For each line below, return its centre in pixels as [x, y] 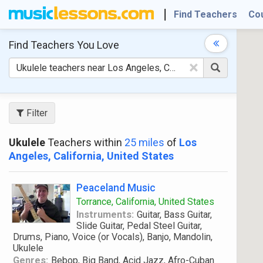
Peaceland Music [116, 188]
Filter [36, 113]
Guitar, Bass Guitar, [174, 215]
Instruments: [105, 215]
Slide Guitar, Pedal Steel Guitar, [139, 226]
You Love [97, 45]
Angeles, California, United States [91, 156]
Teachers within [85, 142]
